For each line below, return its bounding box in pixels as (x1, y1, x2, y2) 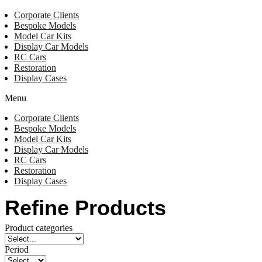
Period (5, 244, 29, 254)
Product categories (5, 223, 73, 233)
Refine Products (5, 196, 166, 220)
